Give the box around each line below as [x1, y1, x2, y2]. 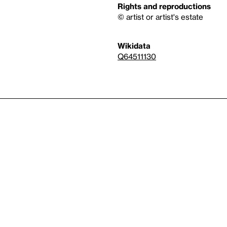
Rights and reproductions [118, 2, 211, 11]
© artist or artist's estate [118, 12, 203, 21]
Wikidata [118, 41, 150, 50]
